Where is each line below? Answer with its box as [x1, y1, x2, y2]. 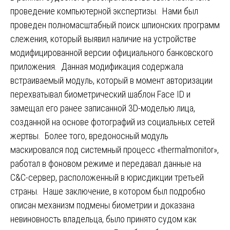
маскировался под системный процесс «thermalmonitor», [10, 144, 219, 156]
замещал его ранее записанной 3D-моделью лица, [10, 103, 195, 114]
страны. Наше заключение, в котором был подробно [10, 186, 205, 197]
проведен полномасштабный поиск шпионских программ [10, 20, 220, 31]
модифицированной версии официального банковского [10, 47, 213, 59]
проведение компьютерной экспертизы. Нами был [10, 6, 198, 17]
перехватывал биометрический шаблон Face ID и [10, 89, 190, 100]
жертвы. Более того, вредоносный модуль [10, 130, 168, 142]
